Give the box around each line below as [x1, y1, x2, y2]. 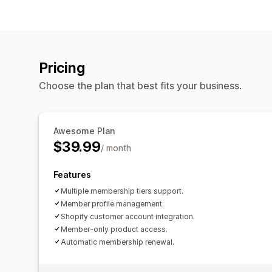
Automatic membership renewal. [61, 237, 174, 246]
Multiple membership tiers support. [61, 186, 183, 195]
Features [53, 169, 91, 180]
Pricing [39, 59, 85, 76]
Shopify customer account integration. [61, 211, 195, 221]
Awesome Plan [53, 125, 115, 136]
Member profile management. [61, 199, 164, 208]
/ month [100, 142, 131, 153]
